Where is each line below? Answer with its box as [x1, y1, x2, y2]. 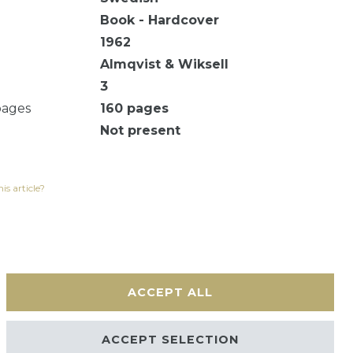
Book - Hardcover [100, 12, 220, 28]
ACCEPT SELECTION [102, 332, 239, 347]
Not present [100, 122, 181, 138]
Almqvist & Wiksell [100, 56, 229, 72]
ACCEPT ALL [128, 284, 213, 299]
